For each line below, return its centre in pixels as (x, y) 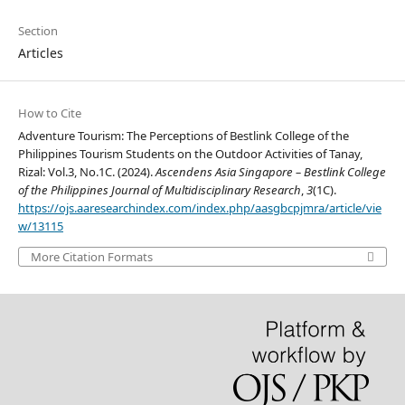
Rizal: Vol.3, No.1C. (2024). (86, 172)
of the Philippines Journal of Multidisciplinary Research (159, 190)
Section (38, 31)
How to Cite (49, 113)
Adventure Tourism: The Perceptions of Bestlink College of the (183, 136)
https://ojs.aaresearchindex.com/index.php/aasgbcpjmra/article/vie (199, 208)
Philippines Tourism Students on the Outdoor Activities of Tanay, (190, 154)
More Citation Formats (91, 257)
